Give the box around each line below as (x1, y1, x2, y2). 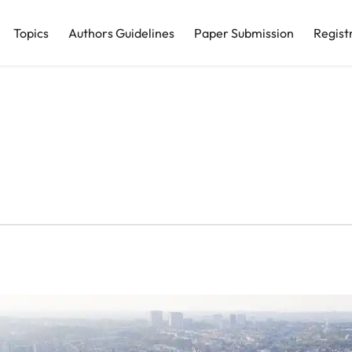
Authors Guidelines (68, 24, 175, 41)
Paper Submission (194, 24, 295, 41)
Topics (13, 24, 49, 41)
